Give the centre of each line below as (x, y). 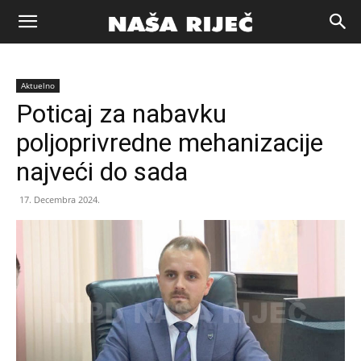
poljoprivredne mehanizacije (170, 143)
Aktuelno (38, 85)
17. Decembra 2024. (60, 199)
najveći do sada (102, 172)
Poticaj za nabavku (121, 114)
